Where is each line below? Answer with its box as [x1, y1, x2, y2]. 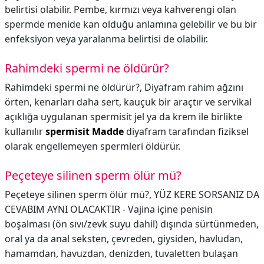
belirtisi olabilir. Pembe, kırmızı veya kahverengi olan [5, 3, 236, 16]
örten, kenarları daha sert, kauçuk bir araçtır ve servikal [5, 95, 252, 108]
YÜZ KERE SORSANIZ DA [154, 188, 259, 201]
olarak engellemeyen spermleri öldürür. [5, 140, 180, 153]
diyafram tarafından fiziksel [124, 125, 249, 138]
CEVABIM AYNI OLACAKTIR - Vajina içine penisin [5, 203, 213, 216]
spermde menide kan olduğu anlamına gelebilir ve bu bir [5, 18, 257, 31]
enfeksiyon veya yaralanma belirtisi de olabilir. [5, 32, 208, 45]
